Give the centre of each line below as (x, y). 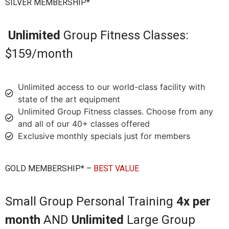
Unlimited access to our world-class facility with (111, 87)
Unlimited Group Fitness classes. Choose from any (116, 111)
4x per (193, 201)
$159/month (39, 54)
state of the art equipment (69, 99)
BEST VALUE (115, 168)
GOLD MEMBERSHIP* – (48, 168)
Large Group (159, 220)
